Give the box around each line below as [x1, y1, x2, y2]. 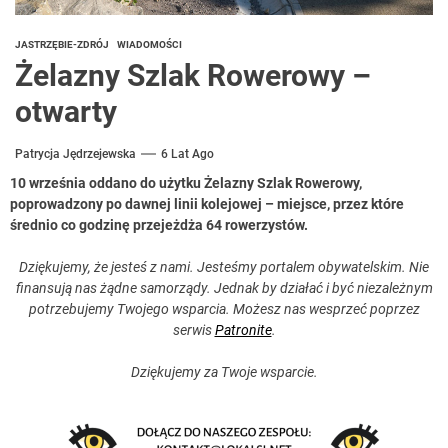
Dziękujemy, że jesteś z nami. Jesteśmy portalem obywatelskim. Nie [19, 258, 429, 275]
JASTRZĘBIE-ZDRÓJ [15, 38, 109, 50]
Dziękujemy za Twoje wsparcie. [130, 363, 318, 380]
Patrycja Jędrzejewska [15, 146, 136, 161]
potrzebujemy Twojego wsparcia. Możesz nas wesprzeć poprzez [28, 300, 420, 317]
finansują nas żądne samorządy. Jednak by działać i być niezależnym [15, 279, 433, 296]
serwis [172, 321, 215, 338]
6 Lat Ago [161, 146, 214, 161]
